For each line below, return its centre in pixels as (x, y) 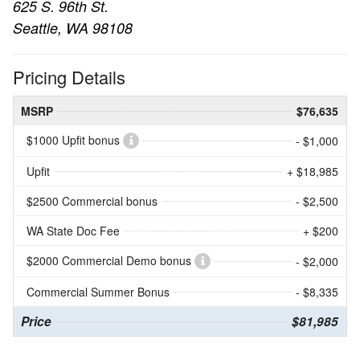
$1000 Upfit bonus (75, 139)
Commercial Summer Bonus (98, 291)
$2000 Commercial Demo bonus (110, 260)
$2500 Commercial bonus (92, 200)
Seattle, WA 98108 (73, 27)
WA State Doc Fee (73, 230)
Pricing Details (69, 76)
